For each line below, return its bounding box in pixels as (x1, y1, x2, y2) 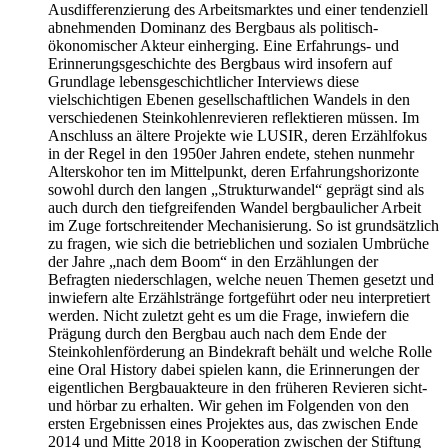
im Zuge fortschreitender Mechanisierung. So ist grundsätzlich (48, 217, 439, 235)
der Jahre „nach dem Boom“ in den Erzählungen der (48, 253, 378, 271)
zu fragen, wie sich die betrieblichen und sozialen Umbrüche (48, 235, 429, 253)
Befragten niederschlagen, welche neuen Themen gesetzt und (48, 271, 434, 289)
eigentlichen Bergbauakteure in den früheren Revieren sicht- (48, 379, 427, 397)
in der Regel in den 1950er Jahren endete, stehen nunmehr (48, 145, 414, 163)
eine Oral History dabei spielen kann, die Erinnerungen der (48, 361, 419, 379)
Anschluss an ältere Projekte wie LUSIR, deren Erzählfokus (48, 127, 427, 145)
